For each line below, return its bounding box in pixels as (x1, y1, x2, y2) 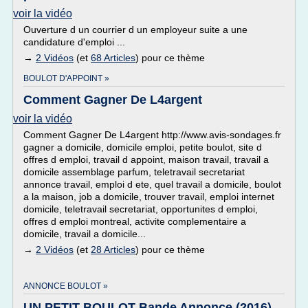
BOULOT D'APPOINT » (23, 74, 109, 83)
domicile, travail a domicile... (23, 228, 146, 239)
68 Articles (91, 52, 135, 63)
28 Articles (91, 244, 135, 255)
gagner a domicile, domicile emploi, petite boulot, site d (23, 142, 262, 153)
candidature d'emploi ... (23, 36, 125, 47)
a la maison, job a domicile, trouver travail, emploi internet (23, 191, 274, 202)
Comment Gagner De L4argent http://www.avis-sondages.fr (23, 129, 281, 140)
